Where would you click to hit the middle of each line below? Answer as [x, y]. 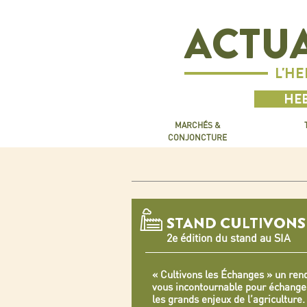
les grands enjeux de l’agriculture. [229, 299]
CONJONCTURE [197, 137]
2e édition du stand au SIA [229, 238]
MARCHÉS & [197, 125]
